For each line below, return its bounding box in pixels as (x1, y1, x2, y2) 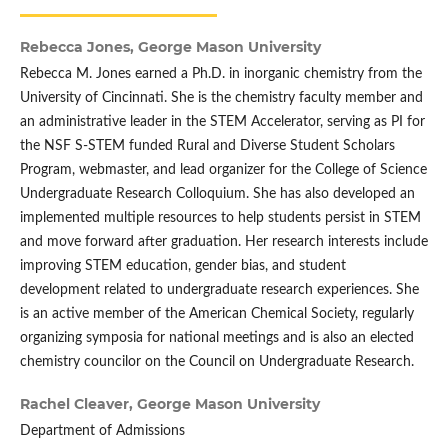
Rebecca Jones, (19, 38, 138, 57)
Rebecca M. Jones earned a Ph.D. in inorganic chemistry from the (19, 67, 422, 82)
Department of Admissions (19, 424, 185, 439)
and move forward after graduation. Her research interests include (19, 235, 428, 250)
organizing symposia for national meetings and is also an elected (19, 331, 414, 346)
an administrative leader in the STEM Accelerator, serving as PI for (19, 115, 425, 130)
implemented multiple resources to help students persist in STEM (19, 211, 421, 226)
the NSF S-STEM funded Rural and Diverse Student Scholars (19, 139, 395, 154)
